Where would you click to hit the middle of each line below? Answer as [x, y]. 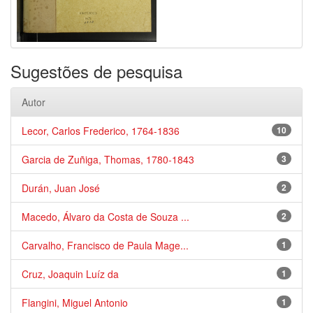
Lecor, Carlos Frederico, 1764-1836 [101, 131]
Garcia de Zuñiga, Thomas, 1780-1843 [108, 159]
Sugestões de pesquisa [96, 71]
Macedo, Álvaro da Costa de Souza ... [105, 217]
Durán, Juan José [61, 188]
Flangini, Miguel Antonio [75, 303]
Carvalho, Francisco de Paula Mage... [105, 245]
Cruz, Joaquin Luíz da [70, 274]
